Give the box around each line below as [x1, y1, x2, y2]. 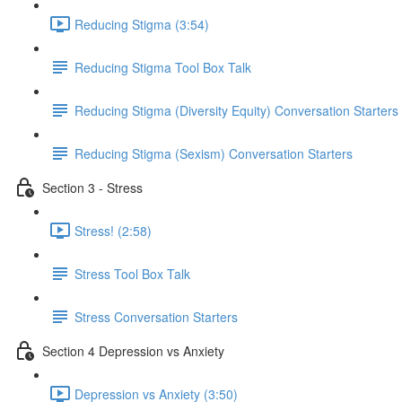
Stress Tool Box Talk [74, 264, 190, 283]
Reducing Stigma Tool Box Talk [74, 57, 251, 76]
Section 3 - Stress [42, 178, 143, 197]
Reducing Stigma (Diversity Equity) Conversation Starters [74, 100, 398, 119]
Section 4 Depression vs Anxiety [42, 341, 224, 360]
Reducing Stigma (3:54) [74, 14, 209, 33]
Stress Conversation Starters [74, 307, 238, 326]
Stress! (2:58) [74, 221, 152, 240]
